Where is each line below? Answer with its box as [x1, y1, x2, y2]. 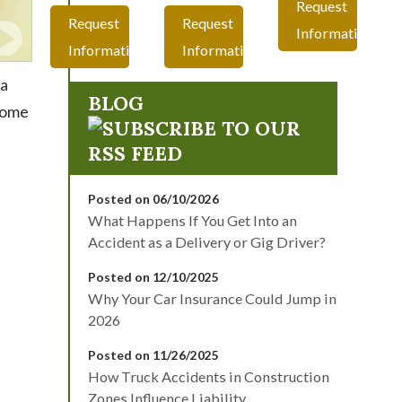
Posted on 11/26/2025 [88, 347, 219, 363]
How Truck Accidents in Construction [88, 368, 329, 386]
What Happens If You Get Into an [88, 212, 297, 230]
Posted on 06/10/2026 [88, 191, 219, 207]
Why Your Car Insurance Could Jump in [88, 290, 336, 308]
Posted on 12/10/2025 [88, 269, 219, 285]
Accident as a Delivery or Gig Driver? [88, 233, 326, 251]
